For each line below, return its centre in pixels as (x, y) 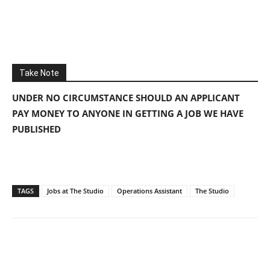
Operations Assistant (149, 190)
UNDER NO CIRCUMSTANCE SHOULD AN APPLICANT (126, 97)
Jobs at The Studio (75, 190)
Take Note (39, 73)
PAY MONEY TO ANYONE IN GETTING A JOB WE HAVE (128, 113)
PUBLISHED (38, 129)
